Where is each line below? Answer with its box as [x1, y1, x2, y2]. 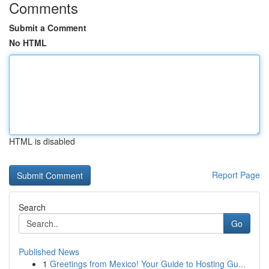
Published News [19, 246, 79, 258]
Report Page [212, 169, 260, 181]
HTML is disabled [9, 135, 75, 147]
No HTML [9, 37, 47, 49]
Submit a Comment [9, 22, 86, 34]
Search [19, 201, 46, 213]
